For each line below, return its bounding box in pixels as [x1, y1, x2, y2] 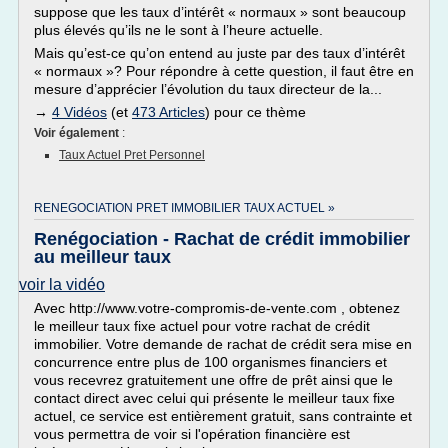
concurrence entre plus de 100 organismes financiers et [34, 354, 387, 370]
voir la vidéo [19, 276, 105, 293]
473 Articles [132, 104, 205, 120]
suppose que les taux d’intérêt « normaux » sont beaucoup [34, 4, 406, 20]
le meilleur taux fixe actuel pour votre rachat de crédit [34, 318, 370, 334]
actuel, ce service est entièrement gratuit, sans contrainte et [34, 408, 412, 424]
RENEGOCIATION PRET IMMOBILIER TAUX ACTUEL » [34, 201, 335, 215]
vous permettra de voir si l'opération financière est [34, 426, 350, 442]
